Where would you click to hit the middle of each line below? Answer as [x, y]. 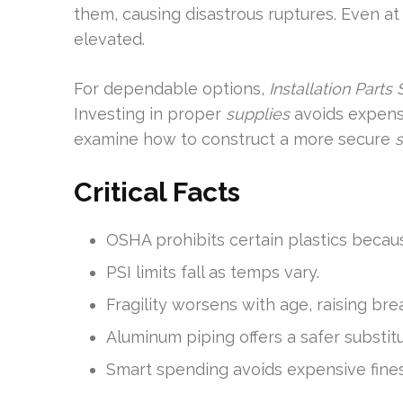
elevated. [109, 39]
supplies [258, 114]
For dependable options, [171, 89]
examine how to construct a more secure [234, 139]
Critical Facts [157, 192]
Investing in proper [150, 114]
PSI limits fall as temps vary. [213, 272]
